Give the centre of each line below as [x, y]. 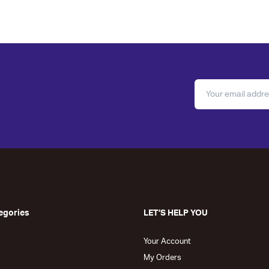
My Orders [162, 258]
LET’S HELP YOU [176, 213]
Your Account [167, 241]
